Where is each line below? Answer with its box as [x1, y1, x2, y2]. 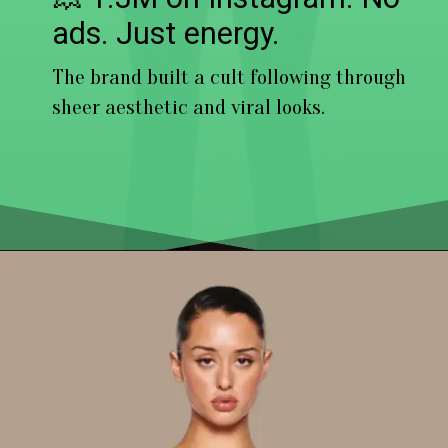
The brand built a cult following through [52, 64, 407, 90]
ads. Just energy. [52, 16, 280, 52]
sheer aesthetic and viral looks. [52, 94, 326, 120]
